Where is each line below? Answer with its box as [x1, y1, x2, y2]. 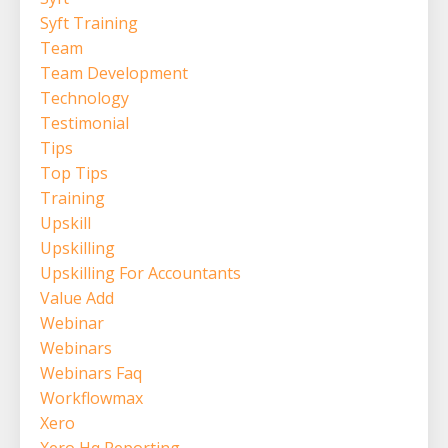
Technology [40, 86, 129, 109]
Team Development [40, 61, 188, 84]
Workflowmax [40, 386, 143, 409]
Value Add [40, 286, 114, 309]
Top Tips [40, 161, 108, 184]
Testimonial [40, 111, 129, 134]
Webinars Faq [40, 361, 142, 384]
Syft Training [40, 11, 138, 34]
